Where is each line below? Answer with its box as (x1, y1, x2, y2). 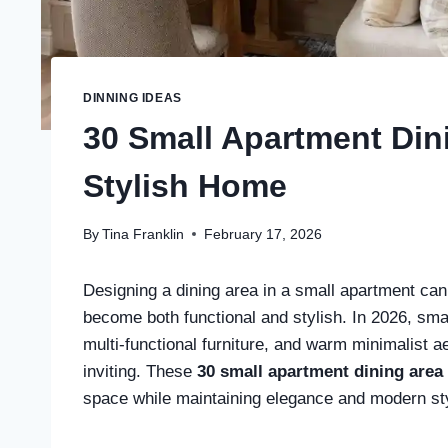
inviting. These (83, 361, 197, 381)
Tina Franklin (102, 226, 185, 242)
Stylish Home (83, 167, 287, 204)
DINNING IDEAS (83, 91, 182, 106)
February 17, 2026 (204, 226, 323, 242)
